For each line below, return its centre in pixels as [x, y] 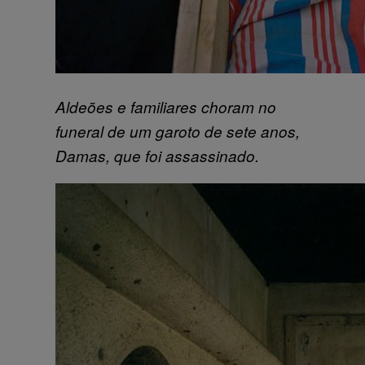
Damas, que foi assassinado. [157, 156]
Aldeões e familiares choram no [166, 107]
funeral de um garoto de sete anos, [178, 131]
